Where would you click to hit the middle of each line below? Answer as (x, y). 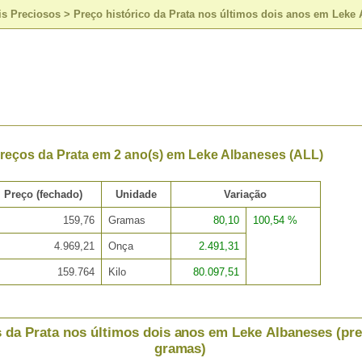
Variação (246, 195)
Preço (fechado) (43, 195)
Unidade (136, 195)
